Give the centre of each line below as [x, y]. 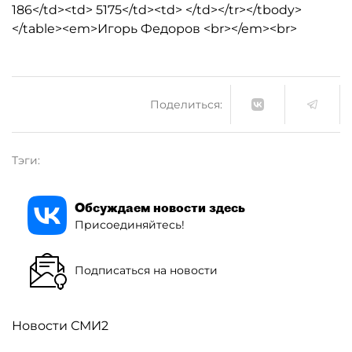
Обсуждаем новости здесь [160, 207]
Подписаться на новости [146, 270]
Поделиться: [186, 104]
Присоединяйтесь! [130, 224]
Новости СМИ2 [60, 326]
